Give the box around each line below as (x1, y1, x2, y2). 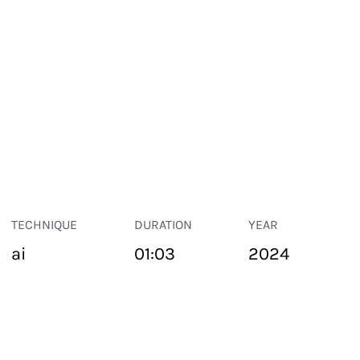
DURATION (133, 217, 192, 232)
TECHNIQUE (11, 217, 78, 232)
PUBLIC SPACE (2, 323, 80, 337)
